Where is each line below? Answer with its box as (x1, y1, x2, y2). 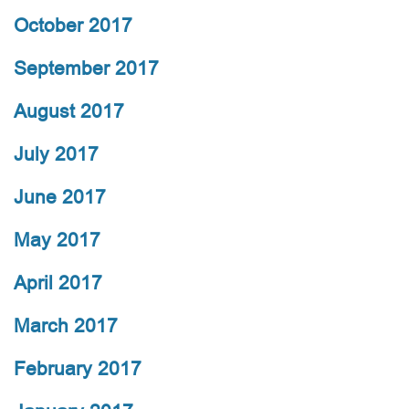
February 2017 (14, 355, 142, 383)
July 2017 (14, 141, 99, 168)
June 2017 (14, 184, 106, 211)
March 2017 (14, 312, 118, 340)
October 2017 (14, 12, 132, 39)
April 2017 (14, 269, 102, 297)
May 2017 (14, 226, 100, 254)
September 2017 (14, 55, 159, 82)
